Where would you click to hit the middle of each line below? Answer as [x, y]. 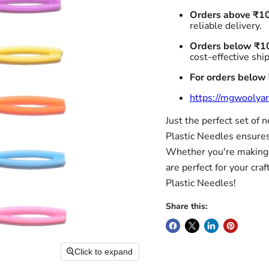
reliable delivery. [225, 26]
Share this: [186, 207]
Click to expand [104, 251]
